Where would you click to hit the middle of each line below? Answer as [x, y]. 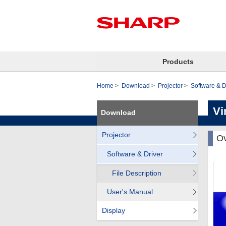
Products [178, 62]
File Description [137, 173]
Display [114, 210]
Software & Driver [135, 154]
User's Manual [130, 192]
